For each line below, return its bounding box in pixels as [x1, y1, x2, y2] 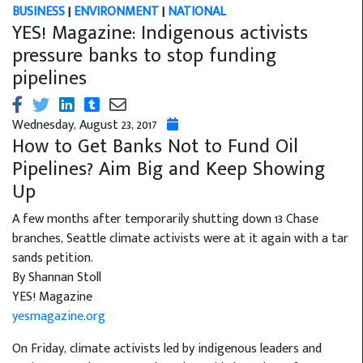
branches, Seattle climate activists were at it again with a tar [12, 228, 348, 250]
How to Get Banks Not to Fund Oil [12, 130, 298, 164]
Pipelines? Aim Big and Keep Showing [12, 153, 325, 186]
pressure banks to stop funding [12, 40, 276, 73]
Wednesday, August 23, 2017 [12, 114, 167, 137]
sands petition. [12, 247, 93, 270]
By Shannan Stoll [12, 267, 101, 289]
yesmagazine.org [12, 305, 105, 328]
